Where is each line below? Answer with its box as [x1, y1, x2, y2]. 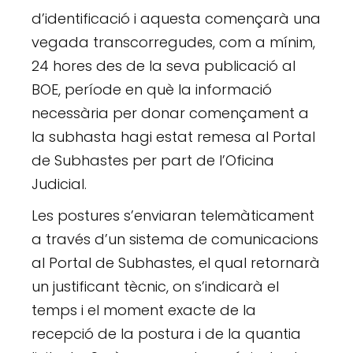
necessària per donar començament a [32, 103, 310, 124]
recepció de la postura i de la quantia [32, 324, 302, 344]
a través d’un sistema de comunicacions [32, 229, 319, 250]
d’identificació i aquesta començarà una [32, 9, 321, 29]
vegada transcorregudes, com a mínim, [32, 32, 316, 53]
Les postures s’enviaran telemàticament [32, 206, 315, 226]
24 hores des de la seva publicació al [32, 56, 296, 76]
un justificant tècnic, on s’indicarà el [32, 277, 280, 297]
